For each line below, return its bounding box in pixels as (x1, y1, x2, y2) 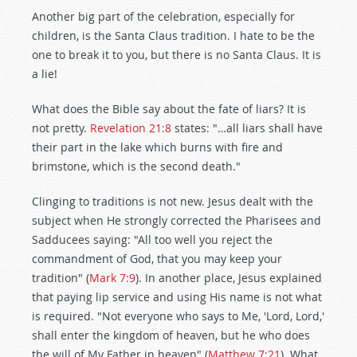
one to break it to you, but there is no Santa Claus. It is (32, 47, 321, 62)
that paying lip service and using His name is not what (32, 289, 322, 304)
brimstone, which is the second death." (32, 159, 241, 174)
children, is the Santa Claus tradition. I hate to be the (32, 28, 315, 43)
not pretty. (32, 120, 90, 135)
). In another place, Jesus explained (135, 270, 322, 285)
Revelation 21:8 (90, 120, 171, 135)
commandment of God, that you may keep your (32, 251, 282, 266)
